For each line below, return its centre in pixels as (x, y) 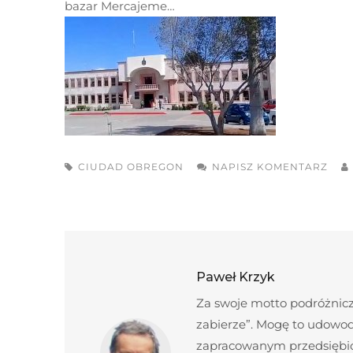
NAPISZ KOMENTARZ (270, 167)
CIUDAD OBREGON (131, 167)
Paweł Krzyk (236, 277)
